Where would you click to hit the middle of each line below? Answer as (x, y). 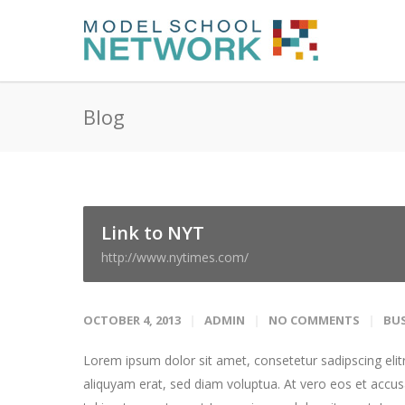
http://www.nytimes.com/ (175, 257)
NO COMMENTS (314, 320)
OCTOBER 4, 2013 (132, 320)
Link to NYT (153, 233)
